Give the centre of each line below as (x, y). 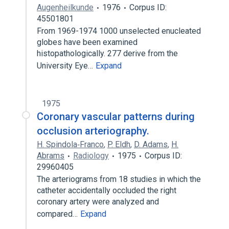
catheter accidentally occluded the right (107, 190)
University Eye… (66, 66)
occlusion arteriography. (93, 131)
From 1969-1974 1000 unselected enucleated (119, 31)
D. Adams (151, 144)
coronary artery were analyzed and (98, 202)
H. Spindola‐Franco (70, 144)
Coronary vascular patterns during (116, 117)
